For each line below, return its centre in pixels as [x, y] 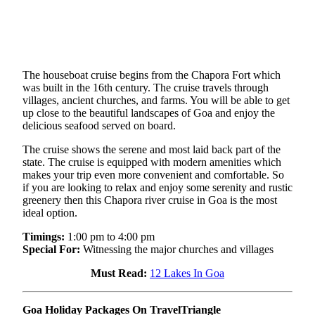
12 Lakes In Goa [187, 274]
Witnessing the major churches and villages [178, 250]
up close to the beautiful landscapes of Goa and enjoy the [149, 113]
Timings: [44, 237]
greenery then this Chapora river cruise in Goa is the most [150, 200]
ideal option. [50, 213]
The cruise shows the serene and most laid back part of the [152, 150]
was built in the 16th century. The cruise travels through [146, 88]
